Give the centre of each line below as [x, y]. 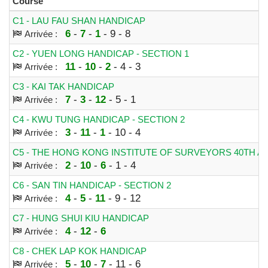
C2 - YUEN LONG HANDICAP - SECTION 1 [101, 53]
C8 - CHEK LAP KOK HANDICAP [80, 251]
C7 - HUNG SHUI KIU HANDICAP [81, 218]
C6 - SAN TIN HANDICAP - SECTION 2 [92, 185]
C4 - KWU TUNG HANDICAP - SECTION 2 [99, 119]
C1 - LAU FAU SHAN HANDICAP [79, 20]
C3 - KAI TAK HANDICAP [63, 86]
